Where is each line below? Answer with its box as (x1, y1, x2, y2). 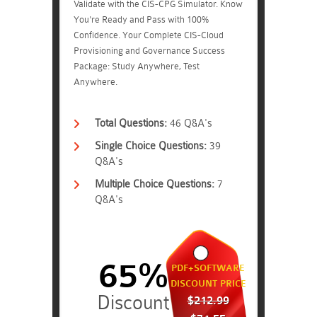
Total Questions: (95, 117, 170, 129)
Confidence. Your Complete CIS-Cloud (74, 30, 224, 40)
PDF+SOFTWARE (171, 263, 245, 274)
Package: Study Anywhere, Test (74, 61, 200, 71)
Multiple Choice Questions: (95, 178, 214, 190)
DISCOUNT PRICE (170, 278, 246, 289)
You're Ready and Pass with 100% (74, 14, 209, 25)
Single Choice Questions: (95, 140, 207, 152)
